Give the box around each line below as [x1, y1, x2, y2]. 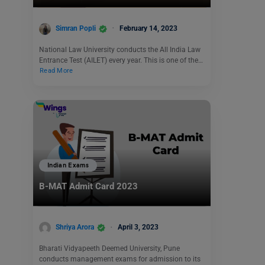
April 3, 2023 [118, 223, 159, 232]
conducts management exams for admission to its [39, 254, 201, 263]
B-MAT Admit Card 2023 [39, 181, 138, 192]
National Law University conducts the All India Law [39, 45, 201, 54]
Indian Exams [47, 161, 89, 170]
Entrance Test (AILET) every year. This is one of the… [39, 56, 203, 64]
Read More [40, 67, 73, 75]
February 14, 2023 [119, 24, 177, 33]
